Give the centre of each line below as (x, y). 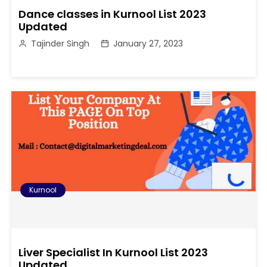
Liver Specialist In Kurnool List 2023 (114, 253)
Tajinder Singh (60, 44)
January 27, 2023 (148, 44)
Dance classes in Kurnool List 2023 (113, 14)
